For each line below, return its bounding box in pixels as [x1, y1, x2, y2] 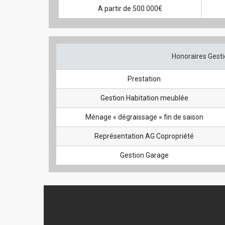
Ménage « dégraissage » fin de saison [85, 113, 203, 121]
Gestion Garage [120, 151, 169, 159]
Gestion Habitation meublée [100, 94, 188, 102]
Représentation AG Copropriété [94, 132, 194, 140]
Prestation [128, 75, 161, 83]
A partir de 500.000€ [97, 5, 162, 13]
